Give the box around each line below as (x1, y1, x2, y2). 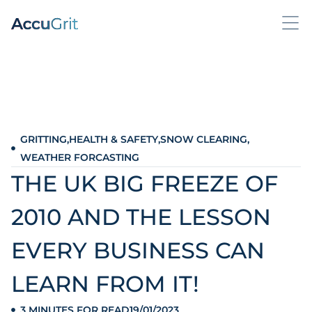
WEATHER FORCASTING (19, 151, 139, 164)
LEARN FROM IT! (11, 270, 212, 297)
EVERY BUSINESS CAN (11, 237, 265, 264)
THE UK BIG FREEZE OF (11, 170, 278, 197)
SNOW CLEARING (159, 133, 247, 146)
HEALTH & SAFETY (68, 133, 158, 146)
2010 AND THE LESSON (11, 203, 271, 231)
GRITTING (19, 133, 67, 146)
